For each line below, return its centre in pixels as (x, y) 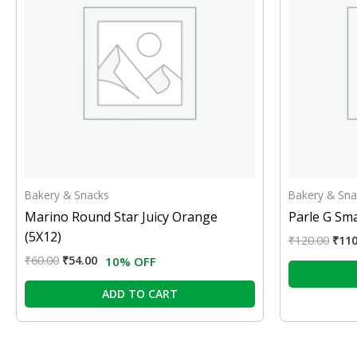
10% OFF (131, 262)
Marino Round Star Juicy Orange (121, 217)
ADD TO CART (140, 294)
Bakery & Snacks (67, 195)
